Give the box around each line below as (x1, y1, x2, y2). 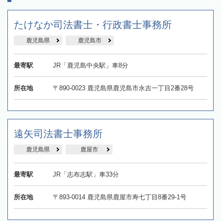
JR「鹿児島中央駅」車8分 (52, 62, 128, 70)
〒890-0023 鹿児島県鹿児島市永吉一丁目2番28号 (52, 84, 194, 92)
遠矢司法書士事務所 (14, 128, 103, 140)
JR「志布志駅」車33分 (52, 171, 119, 179)
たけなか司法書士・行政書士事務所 (14, 19, 172, 31)
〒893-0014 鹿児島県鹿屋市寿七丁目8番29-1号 (52, 193, 186, 201)
